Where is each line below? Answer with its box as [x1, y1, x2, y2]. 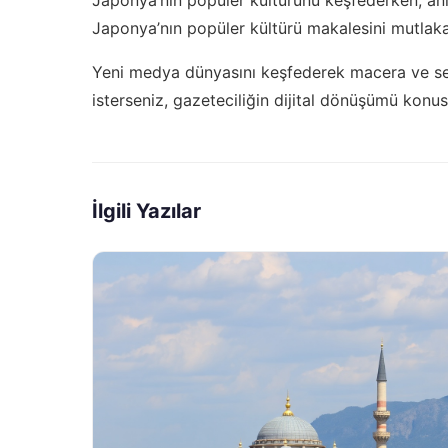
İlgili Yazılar [92, 198, 201, 223]
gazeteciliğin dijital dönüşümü [173, 89, 398, 110]
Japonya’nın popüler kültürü [92, 17, 302, 38]
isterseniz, [92, 89, 173, 110]
